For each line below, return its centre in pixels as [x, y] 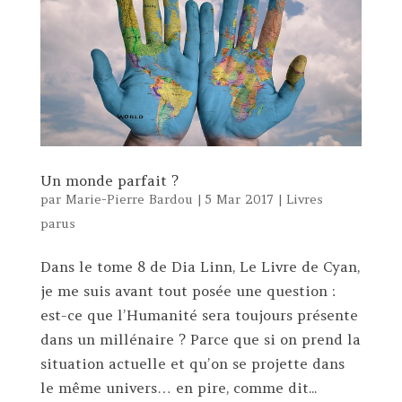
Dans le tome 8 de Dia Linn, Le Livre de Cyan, [200, 266]
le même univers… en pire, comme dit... [178, 387]
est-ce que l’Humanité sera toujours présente [199, 315]
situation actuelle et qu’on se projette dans [192, 363]
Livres [304, 199]
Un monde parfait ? [109, 180]
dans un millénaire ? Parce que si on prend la [200, 339]
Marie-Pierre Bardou [129, 199]
